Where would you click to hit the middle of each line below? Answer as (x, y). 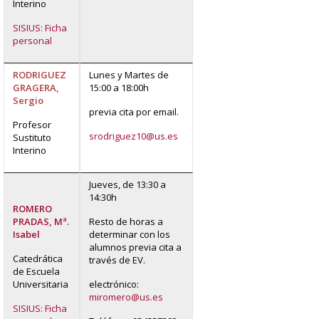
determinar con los (130, 234)
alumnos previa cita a (135, 247)
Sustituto (32, 137)
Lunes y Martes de (129, 74)
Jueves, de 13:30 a (127, 184)
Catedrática (38, 258)
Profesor (32, 124)
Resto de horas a (126, 221)
